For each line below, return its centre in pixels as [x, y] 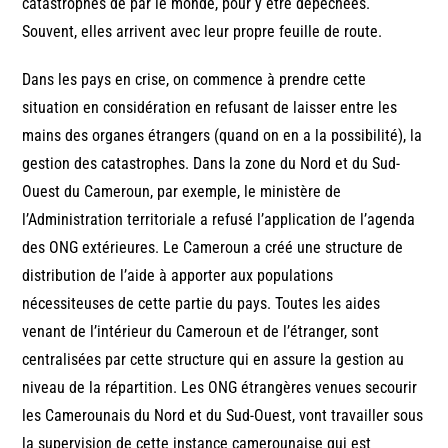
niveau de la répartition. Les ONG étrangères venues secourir [220, 388]
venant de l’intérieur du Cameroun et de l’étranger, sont [201, 332]
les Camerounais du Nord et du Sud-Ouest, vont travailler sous [223, 416]
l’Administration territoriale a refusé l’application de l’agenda [219, 220]
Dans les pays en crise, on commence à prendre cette [194, 80]
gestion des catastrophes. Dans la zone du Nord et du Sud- [211, 164]
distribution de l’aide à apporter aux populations [178, 276]
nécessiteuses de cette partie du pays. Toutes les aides [201, 304]
